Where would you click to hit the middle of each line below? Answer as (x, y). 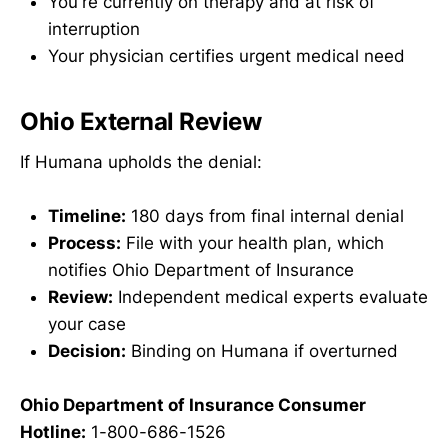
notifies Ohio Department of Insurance (201, 269)
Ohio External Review (141, 121)
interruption (94, 28)
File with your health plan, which (252, 242)
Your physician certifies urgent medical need (226, 55)
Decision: (87, 350)
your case (87, 323)
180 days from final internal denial (265, 215)
